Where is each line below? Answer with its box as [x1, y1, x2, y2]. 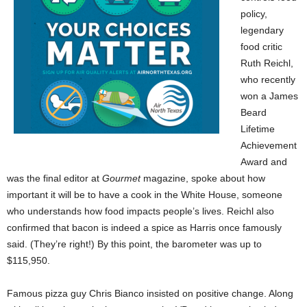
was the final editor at [7, 173, 102, 184]
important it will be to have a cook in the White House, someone [7, 189, 282, 201]
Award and [241, 156, 287, 168]
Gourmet [102, 173, 143, 184]
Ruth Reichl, [241, 58, 293, 69]
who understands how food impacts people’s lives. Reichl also [7, 206, 274, 217]
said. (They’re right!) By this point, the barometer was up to [7, 238, 262, 250]
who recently [241, 74, 295, 86]
